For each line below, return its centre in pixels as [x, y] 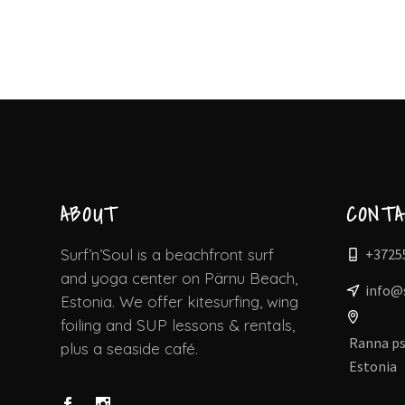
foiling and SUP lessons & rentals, [178, 325]
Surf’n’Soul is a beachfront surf [167, 255]
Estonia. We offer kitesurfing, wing [179, 302]
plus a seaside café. [129, 349]
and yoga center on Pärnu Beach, [179, 278]
